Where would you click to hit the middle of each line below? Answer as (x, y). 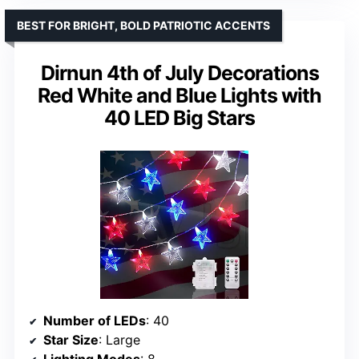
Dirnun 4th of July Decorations (179, 73)
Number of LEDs (95, 321)
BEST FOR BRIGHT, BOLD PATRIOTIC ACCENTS (143, 26)
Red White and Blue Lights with (179, 96)
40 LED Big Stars (179, 118)
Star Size (71, 340)
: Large (119, 340)
